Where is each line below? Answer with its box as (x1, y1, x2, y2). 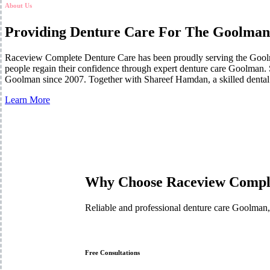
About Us (5, 1, 32, 9)
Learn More (5, 94, 50, 105)
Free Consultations (84, 248, 140, 256)
